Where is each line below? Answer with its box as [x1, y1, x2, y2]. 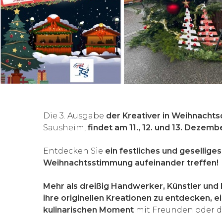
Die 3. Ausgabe [43, 111, 106, 120]
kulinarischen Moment [43, 205, 134, 215]
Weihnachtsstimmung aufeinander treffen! [43, 158, 219, 167]
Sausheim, [43, 122, 88, 132]
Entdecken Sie [43, 146, 105, 156]
